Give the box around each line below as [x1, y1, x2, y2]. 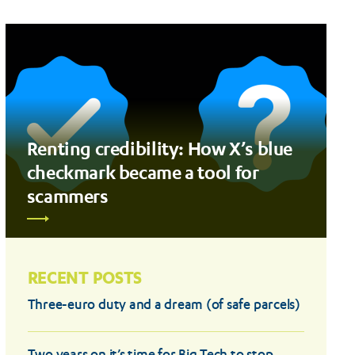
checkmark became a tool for [26, 160, 259, 183]
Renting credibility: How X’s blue [26, 136, 293, 159]
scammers [26, 184, 109, 207]
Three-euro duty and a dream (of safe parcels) [27, 298, 300, 314]
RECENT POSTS [27, 266, 143, 288]
